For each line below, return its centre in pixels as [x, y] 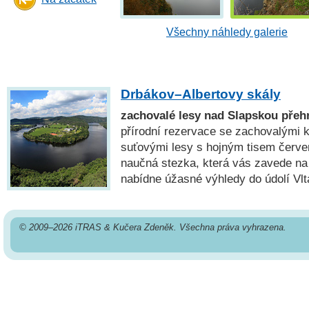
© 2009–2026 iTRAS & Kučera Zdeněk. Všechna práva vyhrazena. [152, 228]
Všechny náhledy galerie [227, 32]
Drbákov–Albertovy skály [201, 94]
